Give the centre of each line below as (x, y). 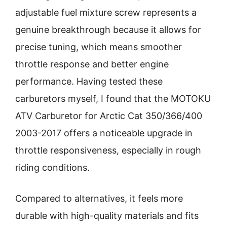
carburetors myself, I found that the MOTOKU (113, 99)
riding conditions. (52, 167)
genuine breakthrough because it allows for (108, 30)
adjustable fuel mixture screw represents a (106, 12)
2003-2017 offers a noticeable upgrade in (104, 133)
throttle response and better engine (92, 64)
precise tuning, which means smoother (99, 47)
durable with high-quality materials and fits (107, 216)
